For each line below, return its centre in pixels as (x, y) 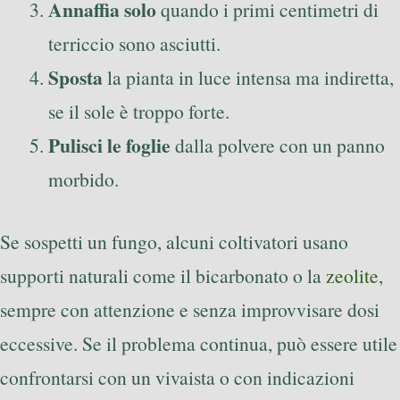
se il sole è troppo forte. (139, 111)
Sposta (75, 77)
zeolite (352, 276)
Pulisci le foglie (109, 145)
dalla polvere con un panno (278, 145)
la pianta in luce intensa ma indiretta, (248, 77)
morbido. (83, 179)
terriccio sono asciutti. (134, 43)
